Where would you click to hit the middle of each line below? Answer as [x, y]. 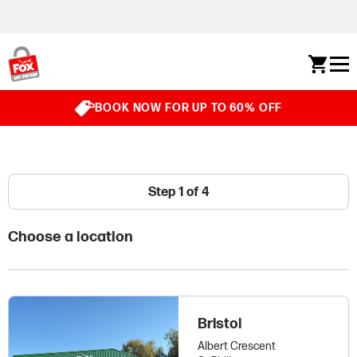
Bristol [219, 324]
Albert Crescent [236, 347]
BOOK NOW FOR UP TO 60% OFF [189, 108]
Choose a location [71, 237]
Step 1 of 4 [178, 192]
